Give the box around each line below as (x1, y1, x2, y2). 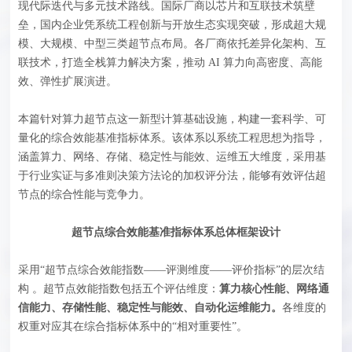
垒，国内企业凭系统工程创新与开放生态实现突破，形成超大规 (18, 19, 327, 31)
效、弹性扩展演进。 (18, 75, 118, 88)
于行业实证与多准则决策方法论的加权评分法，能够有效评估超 (18, 170, 327, 182)
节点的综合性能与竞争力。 (18, 189, 151, 201)
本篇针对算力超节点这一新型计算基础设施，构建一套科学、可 (18, 113, 327, 126)
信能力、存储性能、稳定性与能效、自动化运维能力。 (18, 302, 283, 314)
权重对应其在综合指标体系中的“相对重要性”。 (18, 321, 248, 333)
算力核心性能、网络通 (219, 283, 330, 295)
